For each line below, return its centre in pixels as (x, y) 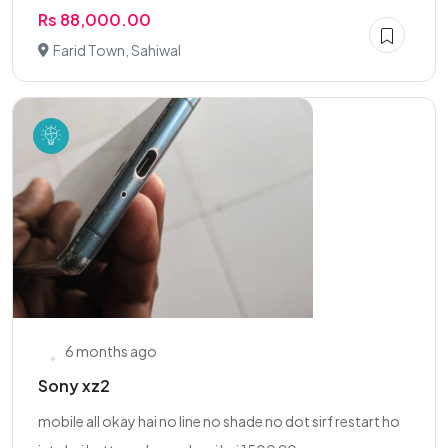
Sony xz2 (74, 385)
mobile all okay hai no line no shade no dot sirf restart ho (219, 421)
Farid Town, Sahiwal (117, 50)
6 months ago (111, 351)
